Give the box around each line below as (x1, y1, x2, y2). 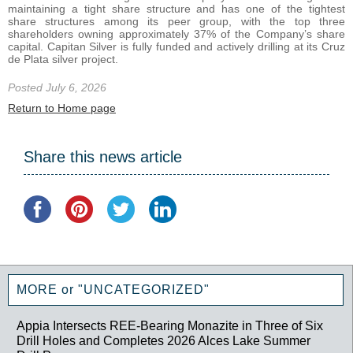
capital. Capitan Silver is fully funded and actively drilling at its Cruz (8, 39, 345, 53)
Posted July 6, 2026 (8, 80, 106, 94)
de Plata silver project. (8, 52, 118, 65)
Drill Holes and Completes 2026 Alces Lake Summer (17, 333, 311, 347)
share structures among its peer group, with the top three (8, 14, 345, 28)
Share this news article (24, 147, 182, 165)
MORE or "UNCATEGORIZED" (17, 282, 210, 296)
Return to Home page (8, 101, 116, 114)
